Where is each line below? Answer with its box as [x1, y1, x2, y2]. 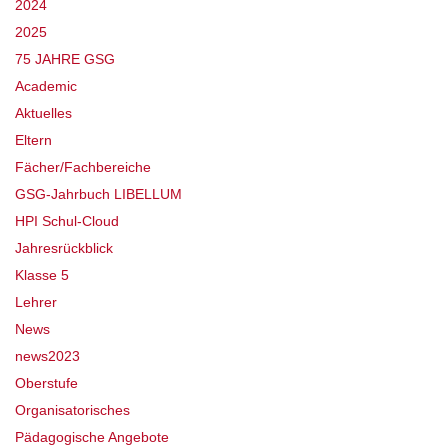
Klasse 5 [15, 267, 69, 284]
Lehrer [15, 294, 57, 311]
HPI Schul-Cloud [15, 213, 119, 230]
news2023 [15, 348, 80, 365]
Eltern [15, 132, 52, 149]
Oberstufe [15, 375, 78, 392]
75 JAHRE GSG [15, 51, 115, 68]
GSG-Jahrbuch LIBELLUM [15, 186, 182, 203]
